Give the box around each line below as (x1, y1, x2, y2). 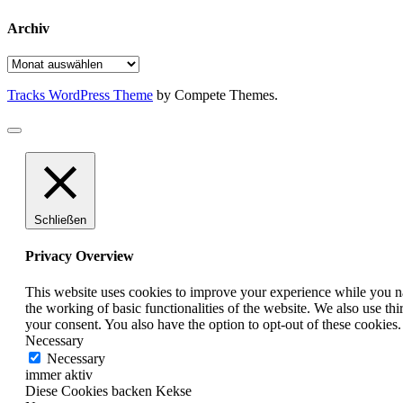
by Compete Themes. (153, 87, 278, 103)
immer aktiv (25, 366, 93, 382)
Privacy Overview (25, 248, 134, 264)
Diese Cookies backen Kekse (25, 382, 192, 399)
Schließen (34, 213, 86, 228)
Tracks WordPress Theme (7, 87, 153, 103)
